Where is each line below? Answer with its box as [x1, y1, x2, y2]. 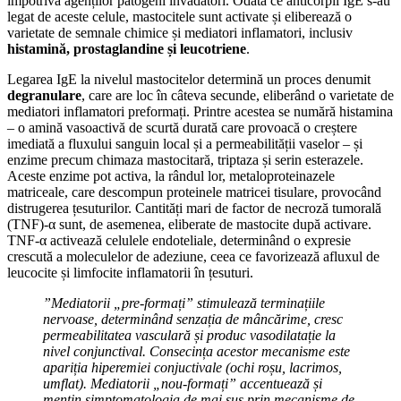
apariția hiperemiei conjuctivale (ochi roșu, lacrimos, [43, 359, 342, 375]
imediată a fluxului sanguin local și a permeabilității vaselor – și [7, 135, 363, 151]
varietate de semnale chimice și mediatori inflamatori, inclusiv [7, 24, 353, 40]
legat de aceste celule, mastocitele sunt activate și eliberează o [7, 8, 352, 24]
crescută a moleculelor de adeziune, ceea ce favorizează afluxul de [7, 248, 380, 264]
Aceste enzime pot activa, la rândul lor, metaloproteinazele [7, 167, 335, 183]
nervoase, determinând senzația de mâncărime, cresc [43, 311, 343, 327]
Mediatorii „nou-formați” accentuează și [90, 375, 322, 391]
